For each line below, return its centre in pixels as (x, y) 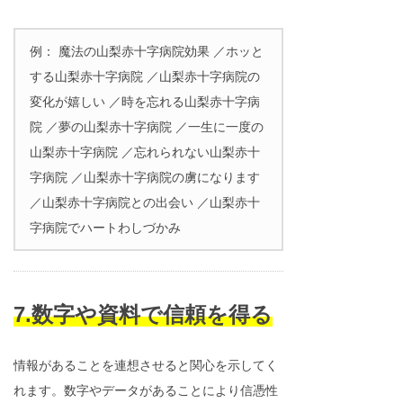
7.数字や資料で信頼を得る (143, 314)
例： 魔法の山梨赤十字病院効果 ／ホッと (147, 51)
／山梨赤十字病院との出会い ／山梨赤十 (145, 202)
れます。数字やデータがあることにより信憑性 (146, 390)
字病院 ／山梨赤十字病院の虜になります (145, 177)
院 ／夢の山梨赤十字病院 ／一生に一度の (147, 127)
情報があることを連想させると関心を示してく (146, 365)
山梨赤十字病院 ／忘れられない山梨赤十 (145, 152)
